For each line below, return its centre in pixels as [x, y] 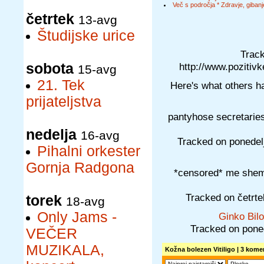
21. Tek [61, 85]
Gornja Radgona [80, 168]
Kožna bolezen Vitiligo [200, 250]
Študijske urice [86, 36]
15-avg [97, 69]
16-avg [100, 135]
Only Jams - [77, 217]
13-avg [98, 20]
